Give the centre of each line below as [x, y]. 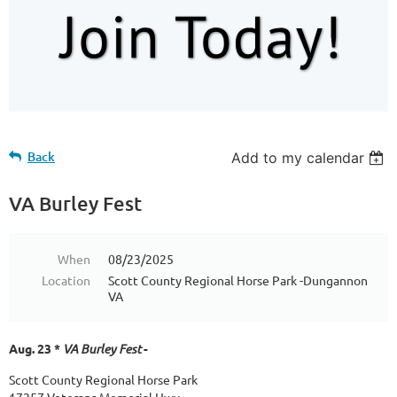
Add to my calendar [298, 157]
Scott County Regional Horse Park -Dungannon [238, 280]
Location [66, 280]
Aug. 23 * [36, 348]
